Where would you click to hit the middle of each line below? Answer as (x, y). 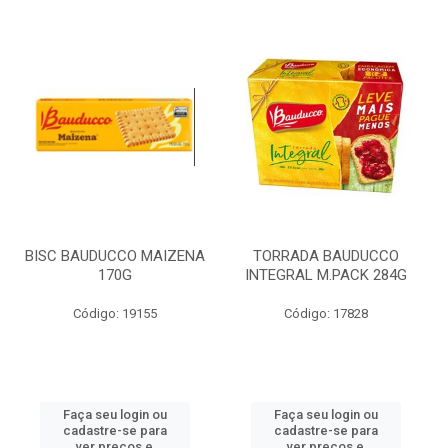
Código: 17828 (325, 313)
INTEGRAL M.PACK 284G (325, 275)
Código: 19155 (114, 313)
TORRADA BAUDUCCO (325, 256)
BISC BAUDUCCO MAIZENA (114, 256)
